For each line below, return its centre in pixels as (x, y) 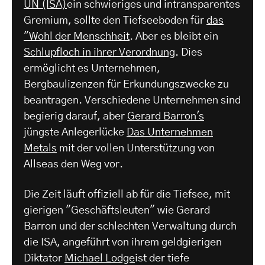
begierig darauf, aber (75, 117)
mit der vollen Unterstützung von (136, 149)
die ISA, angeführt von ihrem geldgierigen (123, 243)
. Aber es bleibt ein (174, 37)
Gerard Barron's (166, 117)
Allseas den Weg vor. (73, 165)
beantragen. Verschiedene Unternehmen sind (132, 101)
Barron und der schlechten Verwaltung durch (130, 227)
